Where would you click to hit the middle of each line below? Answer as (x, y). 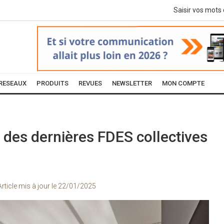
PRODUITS (52, 83)
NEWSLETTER (132, 83)
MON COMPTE (183, 83)
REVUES (90, 83)
